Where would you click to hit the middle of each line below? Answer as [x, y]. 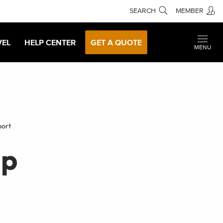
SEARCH [143, 11]
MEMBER [189, 11]
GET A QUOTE [116, 42]
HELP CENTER [50, 42]
